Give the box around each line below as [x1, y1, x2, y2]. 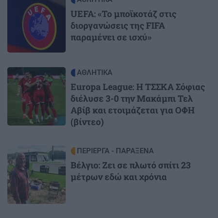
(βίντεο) [71, 115, 104, 127]
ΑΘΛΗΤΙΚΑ [77, 68, 112, 77]
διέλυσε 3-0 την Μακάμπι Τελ [71, 92, 193, 104]
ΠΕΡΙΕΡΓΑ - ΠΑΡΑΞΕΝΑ [77, 146, 154, 155]
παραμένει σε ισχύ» [71, 31, 152, 43]
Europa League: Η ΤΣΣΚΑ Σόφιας [71, 80, 205, 92]
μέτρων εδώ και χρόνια [71, 170, 167, 182]
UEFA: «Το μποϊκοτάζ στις [71, 7, 176, 19]
